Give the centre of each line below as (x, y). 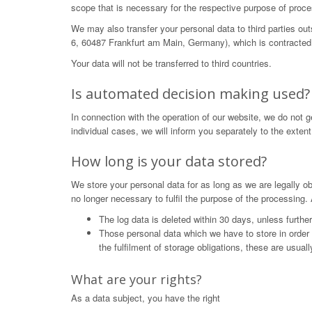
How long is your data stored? (169, 161)
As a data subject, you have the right (146, 298)
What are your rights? (136, 279)
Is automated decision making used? (190, 94)
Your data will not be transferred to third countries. (171, 63)
